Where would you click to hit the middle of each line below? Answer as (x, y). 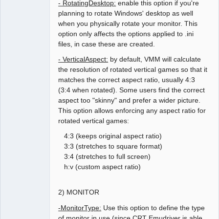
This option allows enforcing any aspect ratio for (132, 111)
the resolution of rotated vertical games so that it (133, 70)
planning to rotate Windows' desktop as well (126, 13)
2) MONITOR (79, 192)
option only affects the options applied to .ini (126, 34)
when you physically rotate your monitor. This (128, 24)
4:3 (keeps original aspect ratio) (110, 136)
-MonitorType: (80, 208)
